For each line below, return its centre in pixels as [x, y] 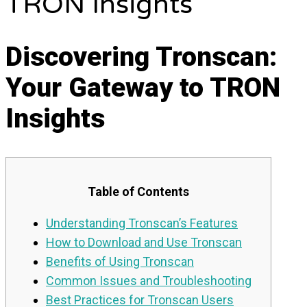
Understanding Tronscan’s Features [142, 223]
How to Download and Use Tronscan [144, 242]
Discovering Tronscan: [141, 57]
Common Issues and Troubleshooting [149, 280]
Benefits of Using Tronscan [120, 261]
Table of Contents [138, 191]
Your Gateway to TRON [143, 88]
